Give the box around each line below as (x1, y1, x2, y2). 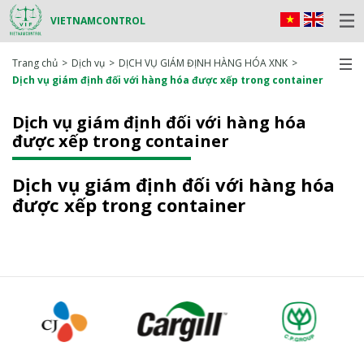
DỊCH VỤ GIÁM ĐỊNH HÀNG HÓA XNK (119, 55, 288, 70)
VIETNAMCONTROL (50, 14, 145, 28)
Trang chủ (12, 55, 58, 70)
